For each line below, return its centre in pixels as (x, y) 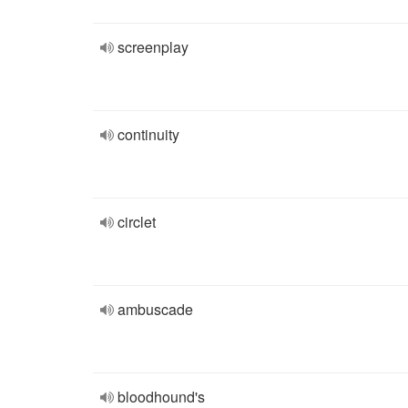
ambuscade (155, 309)
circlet (137, 222)
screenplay (153, 47)
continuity (148, 134)
